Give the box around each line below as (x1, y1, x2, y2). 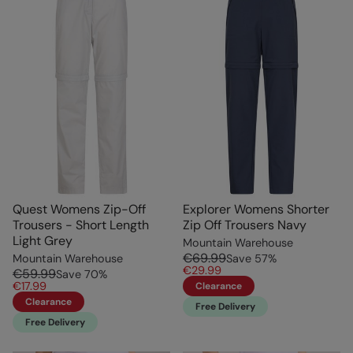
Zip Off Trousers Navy (183, 217, 307, 234)
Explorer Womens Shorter (183, 201, 329, 218)
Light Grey (13, 232, 72, 250)
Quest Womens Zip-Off (13, 201, 146, 218)
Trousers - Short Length (13, 217, 149, 234)
